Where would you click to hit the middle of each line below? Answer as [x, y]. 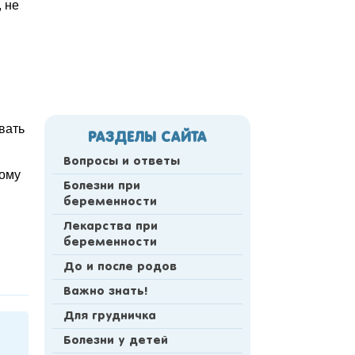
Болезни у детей [116, 341]
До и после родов [120, 267]
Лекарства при [111, 227]
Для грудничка [110, 317]
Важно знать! [105, 292]
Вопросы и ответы [122, 162]
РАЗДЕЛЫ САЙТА [147, 138]
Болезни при [102, 187]
